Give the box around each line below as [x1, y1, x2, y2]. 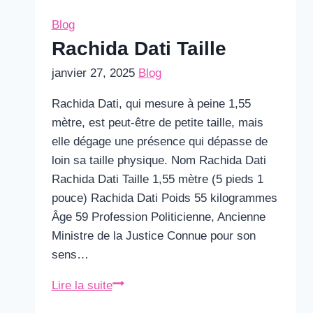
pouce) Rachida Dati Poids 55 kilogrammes [51, 191, 277, 205]
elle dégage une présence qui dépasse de [51, 135, 268, 148]
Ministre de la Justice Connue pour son [51, 229, 256, 242]
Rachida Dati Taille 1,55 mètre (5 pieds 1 [51, 173, 263, 186]
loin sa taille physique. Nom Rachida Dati [51, 154, 266, 167]
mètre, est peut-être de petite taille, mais [51, 116, 263, 129]
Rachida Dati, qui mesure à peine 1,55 [51, 97, 251, 110]
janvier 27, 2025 [51, 66, 135, 80]
